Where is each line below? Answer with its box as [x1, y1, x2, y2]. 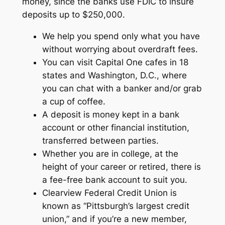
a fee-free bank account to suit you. [42, 174, 187, 185]
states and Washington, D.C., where [42, 70, 187, 80]
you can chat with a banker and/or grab [42, 83, 202, 93]
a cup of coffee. [42, 96, 105, 106]
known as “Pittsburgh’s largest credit [42, 200, 189, 211]
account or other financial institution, [42, 122, 189, 133]
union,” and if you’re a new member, [42, 213, 187, 224]
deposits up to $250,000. [22, 10, 125, 20]
